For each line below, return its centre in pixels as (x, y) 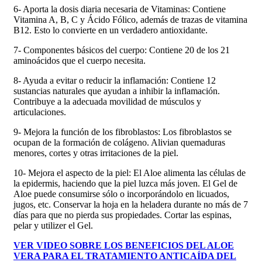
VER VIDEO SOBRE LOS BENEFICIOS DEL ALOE (124, 245)
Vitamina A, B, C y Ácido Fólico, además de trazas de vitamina (130, 19)
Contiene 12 (192, 80)
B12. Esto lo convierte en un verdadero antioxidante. (111, 30)
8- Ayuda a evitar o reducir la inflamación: (91, 80)
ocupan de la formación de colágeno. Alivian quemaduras (119, 142)
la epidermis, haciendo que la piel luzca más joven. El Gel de (125, 183)
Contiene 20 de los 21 (188, 50)
